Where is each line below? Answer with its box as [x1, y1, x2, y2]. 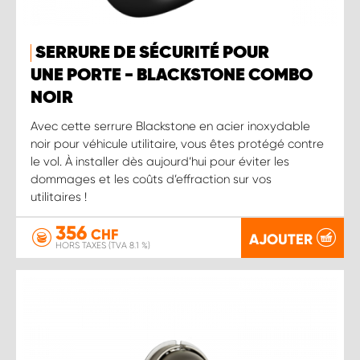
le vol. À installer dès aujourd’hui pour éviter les [31, 153, 289, 169]
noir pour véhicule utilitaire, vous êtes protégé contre [31, 136, 324, 151]
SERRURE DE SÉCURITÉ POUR [35, 43, 269, 62]
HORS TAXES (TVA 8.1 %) [55, 240, 150, 251]
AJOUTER [249, 230, 313, 248]
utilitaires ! [31, 189, 87, 204]
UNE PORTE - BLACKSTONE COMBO [31, 66, 313, 84]
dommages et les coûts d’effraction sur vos [31, 171, 272, 186]
